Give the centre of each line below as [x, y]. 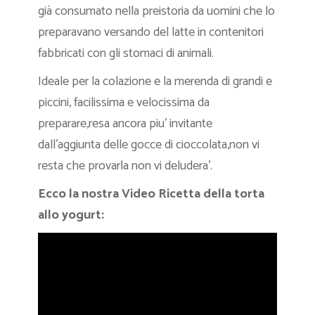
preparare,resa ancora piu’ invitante [125, 124]
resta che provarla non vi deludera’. [125, 166]
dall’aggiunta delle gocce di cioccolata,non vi [149, 145]
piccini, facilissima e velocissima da [124, 103]
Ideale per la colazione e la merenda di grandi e [155, 82]
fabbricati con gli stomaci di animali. [126, 54]
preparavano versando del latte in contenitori [151, 33]
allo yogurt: [71, 216]
